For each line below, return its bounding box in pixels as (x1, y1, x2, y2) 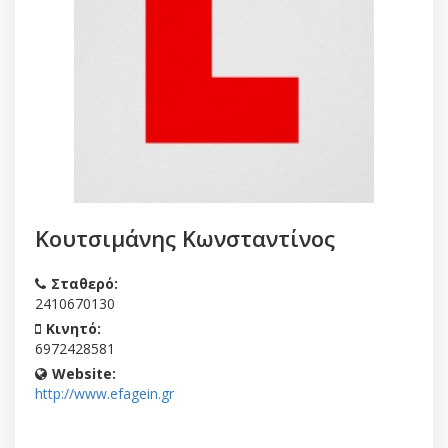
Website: (52, 363, 116, 383)
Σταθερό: (51, 273, 118, 293)
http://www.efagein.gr (35, 383, 174, 403)
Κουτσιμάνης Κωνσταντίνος (35, 222, 335, 253)
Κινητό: (46, 318, 101, 338)
